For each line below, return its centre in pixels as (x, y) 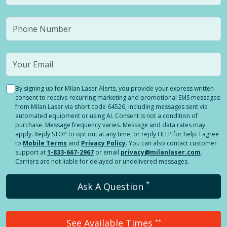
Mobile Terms (45, 143)
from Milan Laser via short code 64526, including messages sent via (111, 106)
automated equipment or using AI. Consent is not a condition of (106, 116)
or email (107, 152)
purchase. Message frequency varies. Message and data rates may (110, 125)
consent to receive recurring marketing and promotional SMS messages (118, 97)
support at (30, 152)
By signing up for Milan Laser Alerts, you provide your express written (115, 88)
